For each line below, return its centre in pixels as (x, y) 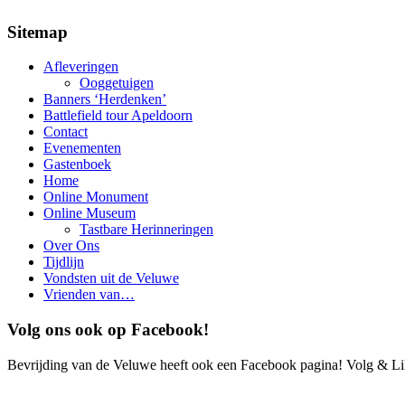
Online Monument (96, 197)
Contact (66, 132)
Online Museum (89, 213)
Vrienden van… (89, 295)
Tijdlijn (64, 262)
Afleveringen (81, 67)
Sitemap (38, 32)
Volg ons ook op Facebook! (108, 330)
